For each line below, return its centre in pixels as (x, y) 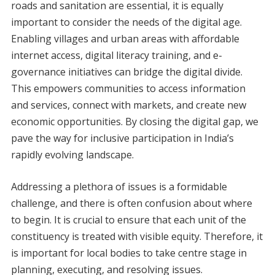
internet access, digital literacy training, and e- (116, 56)
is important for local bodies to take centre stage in (129, 253)
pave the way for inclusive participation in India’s (122, 138)
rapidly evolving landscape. (72, 155)
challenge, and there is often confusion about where (131, 203)
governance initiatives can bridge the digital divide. (126, 72)
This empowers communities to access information (128, 89)
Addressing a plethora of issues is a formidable (119, 187)
